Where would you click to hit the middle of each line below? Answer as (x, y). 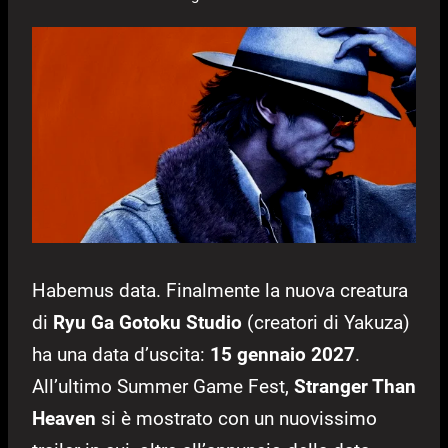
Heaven (64, 419)
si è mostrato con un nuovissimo (236, 419)
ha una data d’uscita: (121, 355)
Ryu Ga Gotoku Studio (147, 323)
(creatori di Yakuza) (326, 323)
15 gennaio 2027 (282, 355)
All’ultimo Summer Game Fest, (163, 387)
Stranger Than (355, 387)
